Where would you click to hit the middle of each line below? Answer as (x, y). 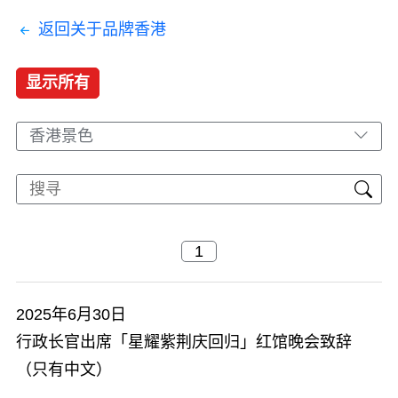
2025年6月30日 (71, 314)
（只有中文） (64, 370)
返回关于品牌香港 (102, 29)
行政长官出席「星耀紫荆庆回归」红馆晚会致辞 (184, 342)
